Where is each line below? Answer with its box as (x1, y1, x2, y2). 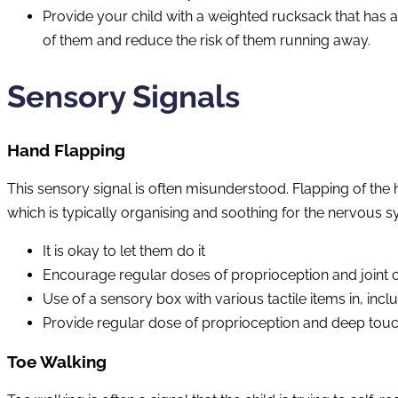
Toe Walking (7, 351, 107, 371)
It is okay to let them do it (43, 243, 205, 260)
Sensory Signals (7, 78, 240, 115)
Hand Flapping (7, 140, 125, 161)
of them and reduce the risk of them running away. (43, 32, 370, 50)
